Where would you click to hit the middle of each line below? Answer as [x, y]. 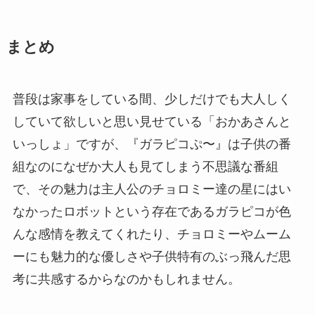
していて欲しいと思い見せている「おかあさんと [152, 122]
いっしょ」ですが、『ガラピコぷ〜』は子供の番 [152, 144]
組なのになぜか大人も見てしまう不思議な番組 [145, 167]
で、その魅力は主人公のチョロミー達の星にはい [152, 189]
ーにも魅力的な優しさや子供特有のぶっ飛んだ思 [152, 257]
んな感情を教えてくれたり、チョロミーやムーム [152, 234]
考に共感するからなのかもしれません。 [126, 279]
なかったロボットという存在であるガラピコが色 [152, 212]
